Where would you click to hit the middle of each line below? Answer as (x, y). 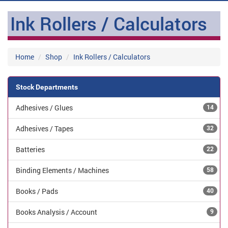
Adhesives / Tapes (45, 129)
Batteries (30, 149)
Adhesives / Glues (44, 108)
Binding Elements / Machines (62, 170)
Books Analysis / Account (56, 212)
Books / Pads (37, 191)
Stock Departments (47, 87)
